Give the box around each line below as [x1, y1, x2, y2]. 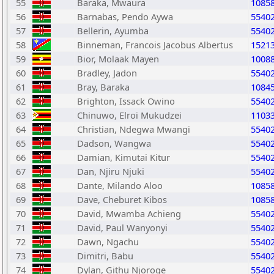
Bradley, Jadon [77, 67, 137, 79]
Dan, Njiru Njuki [77, 165, 144, 177]
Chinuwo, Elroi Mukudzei [77, 109, 182, 121]
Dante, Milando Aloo [77, 179, 163, 191]
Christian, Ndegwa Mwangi [77, 123, 190, 135]
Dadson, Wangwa [77, 137, 151, 149]
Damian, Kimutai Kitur [77, 151, 170, 163]
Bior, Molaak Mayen [77, 53, 159, 65]
